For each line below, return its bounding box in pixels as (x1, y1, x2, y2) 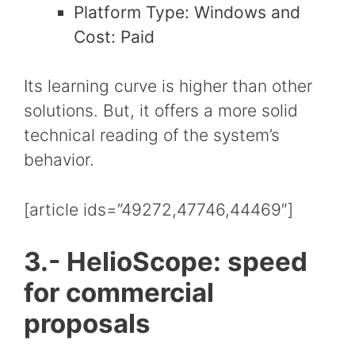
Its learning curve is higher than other (24, 76, 312, 97)
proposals (24, 307, 151, 340)
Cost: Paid (74, 26, 155, 47)
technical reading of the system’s (24, 125, 280, 146)
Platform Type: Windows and (74, 2, 300, 22)
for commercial (24, 277, 214, 309)
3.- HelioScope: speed (24, 246, 307, 278)
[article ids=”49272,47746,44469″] (24, 199, 293, 219)
